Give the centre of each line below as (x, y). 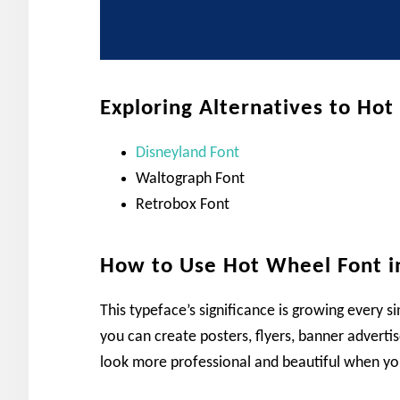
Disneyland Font (187, 153)
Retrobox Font (183, 204)
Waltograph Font (190, 179)
